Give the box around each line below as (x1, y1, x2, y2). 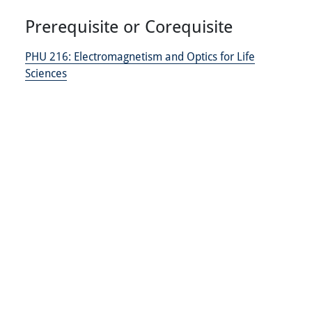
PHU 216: (25, 49, 74, 64)
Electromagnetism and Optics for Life (74, 49, 255, 64)
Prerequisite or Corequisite (25, 15, 233, 38)
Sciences (25, 65, 67, 81)
